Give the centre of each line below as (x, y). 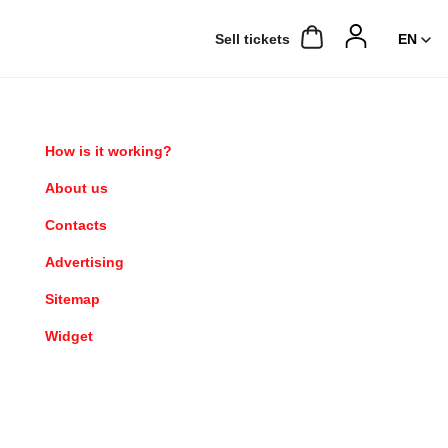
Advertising (84, 262)
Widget (69, 336)
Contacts (76, 225)
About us (76, 188)
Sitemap (72, 299)
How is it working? (108, 151)
